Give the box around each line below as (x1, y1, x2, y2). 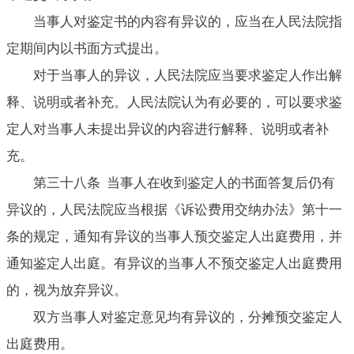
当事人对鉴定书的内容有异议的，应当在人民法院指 (33, 13, 342, 29)
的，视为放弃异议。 (6, 282, 127, 298)
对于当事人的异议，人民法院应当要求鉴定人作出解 (33, 67, 342, 83)
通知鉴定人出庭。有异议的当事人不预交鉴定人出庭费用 (6, 255, 342, 271)
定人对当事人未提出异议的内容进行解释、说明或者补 (6, 121, 329, 137)
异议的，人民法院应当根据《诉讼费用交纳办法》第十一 (6, 201, 342, 217)
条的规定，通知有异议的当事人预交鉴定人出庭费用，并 (6, 228, 342, 244)
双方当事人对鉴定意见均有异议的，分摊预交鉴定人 (33, 309, 342, 325)
